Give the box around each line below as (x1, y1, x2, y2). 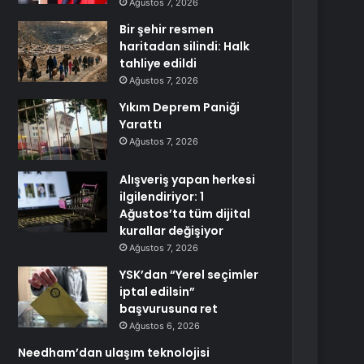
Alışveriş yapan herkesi (119, 171, 256, 188)
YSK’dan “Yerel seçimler (119, 266, 259, 283)
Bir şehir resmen (119, 21, 214, 37)
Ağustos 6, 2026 (129, 320, 201, 331)
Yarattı (119, 116, 162, 132)
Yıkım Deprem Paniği (119, 99, 240, 115)
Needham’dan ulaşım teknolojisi (18, 344, 210, 361)
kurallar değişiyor (119, 223, 224, 239)
